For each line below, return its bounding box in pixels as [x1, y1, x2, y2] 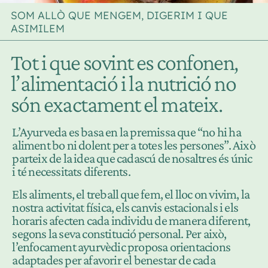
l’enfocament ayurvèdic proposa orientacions [12, 239, 231, 255]
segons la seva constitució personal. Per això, [12, 226, 227, 242]
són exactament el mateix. [11, 92, 222, 117]
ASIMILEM [11, 22, 65, 35]
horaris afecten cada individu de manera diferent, [12, 213, 251, 229]
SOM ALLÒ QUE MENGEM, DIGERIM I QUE [11, 8, 228, 22]
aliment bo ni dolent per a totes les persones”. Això [12, 138, 255, 153]
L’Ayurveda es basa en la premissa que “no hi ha [12, 124, 241, 140]
